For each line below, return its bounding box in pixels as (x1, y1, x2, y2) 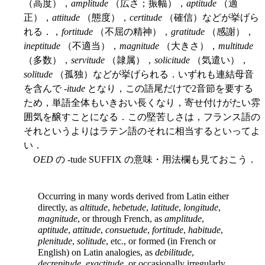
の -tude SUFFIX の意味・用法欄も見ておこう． (53, 154, 257, 165)
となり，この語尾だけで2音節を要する (85, 83, 253, 94)
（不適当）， (60, 41, 119, 51)
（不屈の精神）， (93, 27, 171, 37)
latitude (151, 202, 179, 213)
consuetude (105, 225, 147, 235)
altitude (80, 202, 108, 213)
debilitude (155, 247, 192, 258)
